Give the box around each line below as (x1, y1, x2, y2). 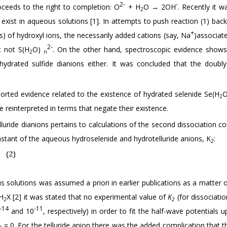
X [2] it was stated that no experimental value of (6, 192, 168, 202)
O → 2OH (143, 2, 176, 12)
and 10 (8, 206, 34, 216)
